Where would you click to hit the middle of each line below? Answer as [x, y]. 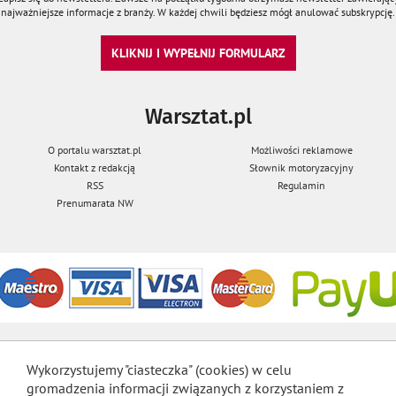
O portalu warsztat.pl [95, 149]
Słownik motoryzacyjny [301, 167]
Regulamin [301, 185]
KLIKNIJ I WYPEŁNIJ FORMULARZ [198, 52]
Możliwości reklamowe [301, 149]
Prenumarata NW [95, 202]
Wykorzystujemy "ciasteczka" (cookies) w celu [159, 369]
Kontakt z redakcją [95, 167]
